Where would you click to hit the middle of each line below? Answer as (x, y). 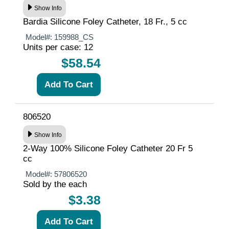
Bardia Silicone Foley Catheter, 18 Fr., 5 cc (105, 21)
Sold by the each (55, 184)
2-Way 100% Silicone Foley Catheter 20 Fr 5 (108, 148)
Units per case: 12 (58, 47)
